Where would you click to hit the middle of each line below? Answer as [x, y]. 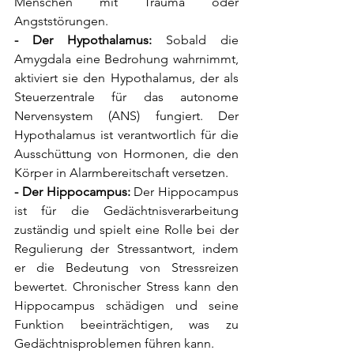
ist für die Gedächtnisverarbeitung [126, 211]
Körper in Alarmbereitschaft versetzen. [121, 173]
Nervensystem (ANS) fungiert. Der [126, 116]
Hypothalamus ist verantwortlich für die [126, 135]
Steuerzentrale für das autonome [126, 97]
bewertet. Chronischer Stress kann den [126, 287]
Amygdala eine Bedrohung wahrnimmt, [126, 59]
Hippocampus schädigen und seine [126, 306]
